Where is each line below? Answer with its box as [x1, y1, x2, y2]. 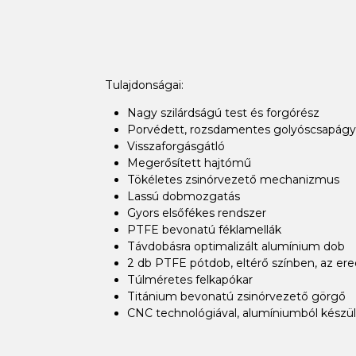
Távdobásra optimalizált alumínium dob [126, 238, 345, 253]
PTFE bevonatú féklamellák [126, 222, 281, 237]
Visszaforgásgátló [126, 138, 225, 153]
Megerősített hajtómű [126, 155, 251, 170]
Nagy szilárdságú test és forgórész [126, 105, 319, 120]
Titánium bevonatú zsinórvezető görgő [126, 288, 346, 304]
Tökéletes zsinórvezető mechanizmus [126, 172, 339, 187]
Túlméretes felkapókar [126, 272, 253, 287]
